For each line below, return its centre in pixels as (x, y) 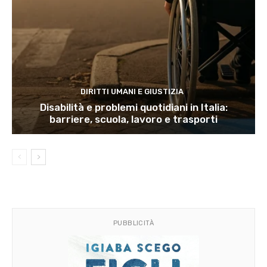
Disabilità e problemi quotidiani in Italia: (133, 108)
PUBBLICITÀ (133, 223)
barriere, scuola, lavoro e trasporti (133, 119)
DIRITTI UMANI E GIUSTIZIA (132, 92)
